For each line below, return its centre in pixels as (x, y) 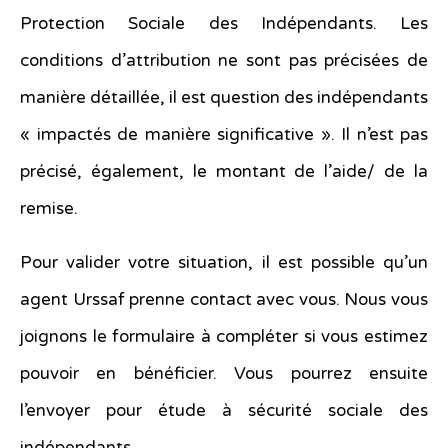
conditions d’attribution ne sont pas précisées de (224, 61)
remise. (49, 209)
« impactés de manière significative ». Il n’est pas (224, 135)
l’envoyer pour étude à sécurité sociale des (224, 411)
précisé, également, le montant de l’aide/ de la (224, 172)
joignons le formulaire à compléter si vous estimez (224, 337)
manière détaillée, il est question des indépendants (224, 98)
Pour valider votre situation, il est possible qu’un (224, 263)
